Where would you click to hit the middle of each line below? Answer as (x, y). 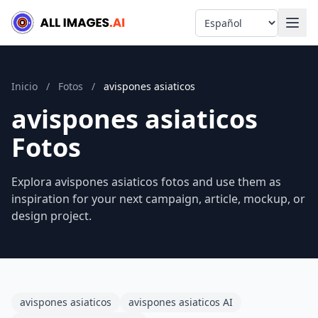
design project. (51, 216)
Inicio (24, 86)
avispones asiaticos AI (181, 302)
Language (221, 17)
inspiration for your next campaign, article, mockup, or (158, 199)
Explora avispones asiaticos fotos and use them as (146, 182)
